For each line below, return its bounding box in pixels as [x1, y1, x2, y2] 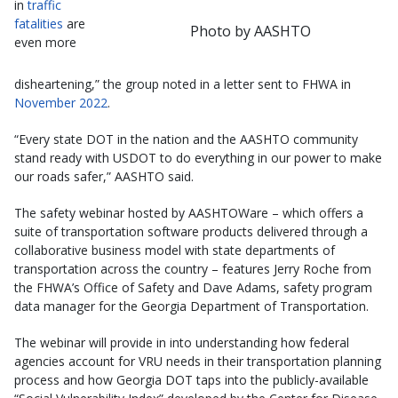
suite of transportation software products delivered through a [14, 222, 368, 240]
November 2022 [14, 93, 107, 111]
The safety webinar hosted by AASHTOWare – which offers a [14, 203, 363, 221]
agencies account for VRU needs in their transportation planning [14, 352, 381, 370]
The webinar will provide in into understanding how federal [14, 333, 349, 351]
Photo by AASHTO [190, 21, 311, 42]
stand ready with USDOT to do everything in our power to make [14, 148, 382, 166]
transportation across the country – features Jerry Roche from [14, 259, 371, 277]
